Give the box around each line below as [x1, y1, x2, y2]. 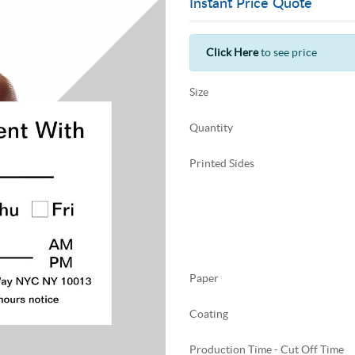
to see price [258, 46, 317, 59]
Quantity [189, 121, 233, 135]
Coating [189, 307, 228, 321]
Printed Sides [189, 157, 254, 170]
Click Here [206, 46, 258, 59]
